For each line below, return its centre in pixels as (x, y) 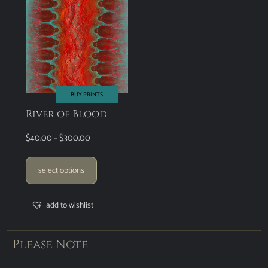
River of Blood (67, 114)
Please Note (51, 245)
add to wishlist (69, 205)
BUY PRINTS (87, 94)
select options (62, 170)
